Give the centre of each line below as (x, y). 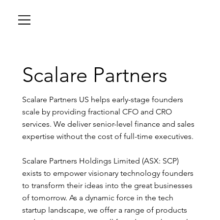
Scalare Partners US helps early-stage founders (102, 99)
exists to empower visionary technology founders (108, 173)
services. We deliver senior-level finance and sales (108, 124)
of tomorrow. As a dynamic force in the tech (97, 197)
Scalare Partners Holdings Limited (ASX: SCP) (100, 161)
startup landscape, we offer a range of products (104, 210)
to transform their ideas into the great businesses (107, 185)
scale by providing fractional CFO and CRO (97, 111)
